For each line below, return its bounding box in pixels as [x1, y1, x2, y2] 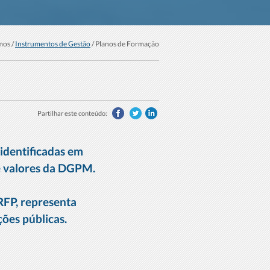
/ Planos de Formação [90, 39, 159, 48]
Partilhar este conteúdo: [37, 109, 107, 117]
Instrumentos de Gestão [15, 39, 90, 48]
